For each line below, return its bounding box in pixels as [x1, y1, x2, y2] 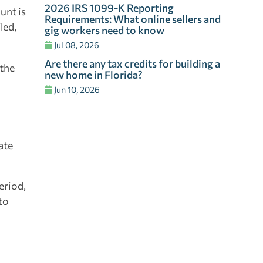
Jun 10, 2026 [52, 84, 100, 95]
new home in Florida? [45, 68, 143, 82]
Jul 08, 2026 [52, 39, 99, 50]
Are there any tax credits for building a [45, 57, 220, 70]
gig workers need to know [45, 23, 166, 37]
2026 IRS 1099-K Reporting [45, 1, 174, 15]
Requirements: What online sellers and [45, 12, 221, 26]
